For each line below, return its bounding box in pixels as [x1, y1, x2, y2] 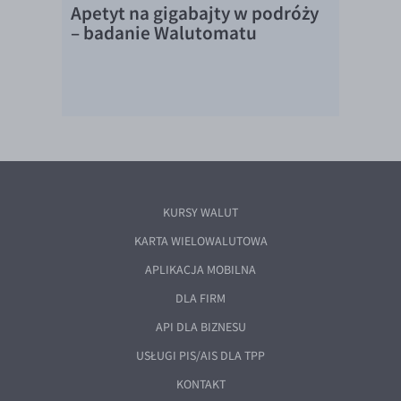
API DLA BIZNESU [155, 320, 246, 335]
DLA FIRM [175, 291, 226, 306]
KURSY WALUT [163, 205, 238, 220]
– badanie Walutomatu [71, 21, 257, 45]
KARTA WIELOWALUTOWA [133, 234, 268, 249]
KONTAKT [175, 377, 226, 392]
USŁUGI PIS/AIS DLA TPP [136, 348, 265, 363]
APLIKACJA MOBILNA [145, 262, 256, 277]
